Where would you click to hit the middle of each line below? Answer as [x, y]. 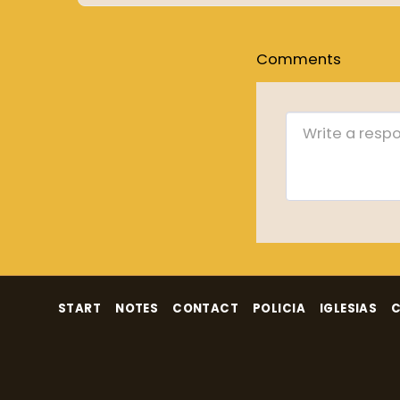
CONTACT [206, 308]
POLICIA [279, 308]
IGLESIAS [348, 308]
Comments [299, 59]
